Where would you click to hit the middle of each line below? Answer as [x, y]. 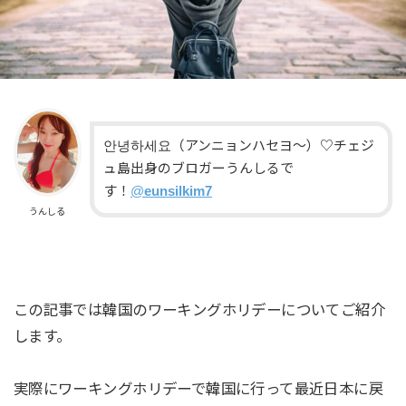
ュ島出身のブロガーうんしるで [198, 169]
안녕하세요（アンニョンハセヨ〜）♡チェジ [238, 146]
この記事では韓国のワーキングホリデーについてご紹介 [199, 310]
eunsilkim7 [178, 192]
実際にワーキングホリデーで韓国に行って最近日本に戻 [198, 388]
